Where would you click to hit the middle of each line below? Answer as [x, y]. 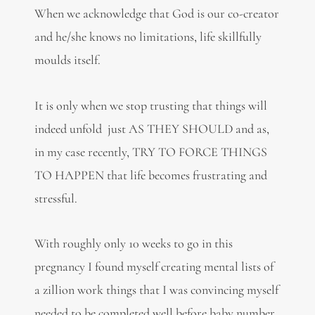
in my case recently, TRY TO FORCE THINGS [150, 152]
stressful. [56, 198]
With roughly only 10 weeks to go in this [133, 244]
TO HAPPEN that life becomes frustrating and [150, 175]
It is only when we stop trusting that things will [150, 105]
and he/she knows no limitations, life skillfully [148, 37]
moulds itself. [67, 60]
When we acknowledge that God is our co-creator [156, 14]
